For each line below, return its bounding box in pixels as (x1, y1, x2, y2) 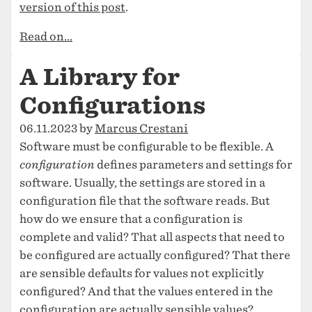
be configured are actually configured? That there (19, 249, 290, 262)
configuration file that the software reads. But (19, 194, 270, 208)
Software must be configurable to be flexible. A (19, 140, 274, 153)
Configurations (19, 92, 205, 119)
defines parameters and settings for (95, 158, 292, 171)
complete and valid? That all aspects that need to (19, 231, 285, 244)
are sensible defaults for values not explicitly (19, 267, 264, 280)
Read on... (19, 30, 72, 43)
